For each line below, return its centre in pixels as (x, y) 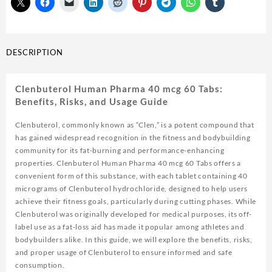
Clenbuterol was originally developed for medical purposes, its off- (134, 214)
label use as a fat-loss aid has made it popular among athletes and (130, 226)
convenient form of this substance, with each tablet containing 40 (131, 175)
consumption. (40, 265)
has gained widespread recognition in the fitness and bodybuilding (133, 137)
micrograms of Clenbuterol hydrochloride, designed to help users (132, 188)
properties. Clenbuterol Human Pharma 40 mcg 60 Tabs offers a (128, 163)
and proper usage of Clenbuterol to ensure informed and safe (124, 252)
